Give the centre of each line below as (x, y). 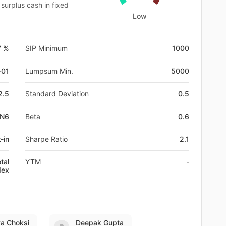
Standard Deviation (57, 93)
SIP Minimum (46, 48)
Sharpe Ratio (46, 139)
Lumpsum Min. (49, 71)
